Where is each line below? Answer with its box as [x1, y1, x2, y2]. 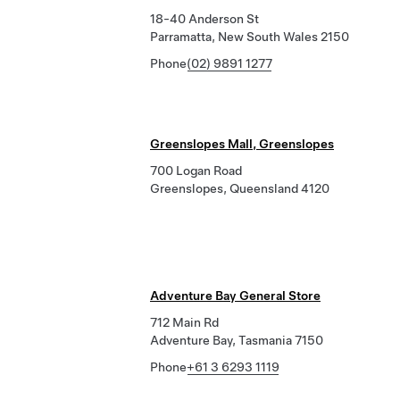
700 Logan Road [150, 163, 242, 178]
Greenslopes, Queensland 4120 [150, 181, 329, 196]
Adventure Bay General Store [150, 288, 321, 303]
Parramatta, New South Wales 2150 [150, 29, 349, 44]
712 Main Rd [150, 315, 219, 329]
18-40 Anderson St [150, 12, 259, 26]
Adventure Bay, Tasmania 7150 [150, 333, 323, 347]
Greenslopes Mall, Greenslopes [150, 137, 334, 151]
